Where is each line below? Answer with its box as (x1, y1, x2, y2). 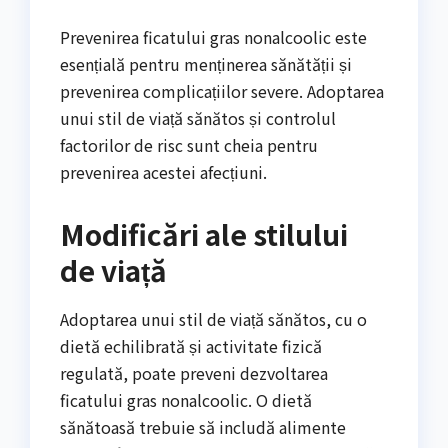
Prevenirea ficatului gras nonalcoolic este (60, 25, 367, 50)
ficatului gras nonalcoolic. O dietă (60, 388, 312, 413)
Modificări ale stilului (60, 214, 348, 255)
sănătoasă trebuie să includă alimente (60, 415, 346, 440)
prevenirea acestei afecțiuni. (60, 160, 267, 185)
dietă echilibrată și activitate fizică (60, 334, 322, 359)
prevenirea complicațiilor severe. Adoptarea (60, 79, 384, 104)
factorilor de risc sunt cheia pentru (60, 133, 318, 158)
